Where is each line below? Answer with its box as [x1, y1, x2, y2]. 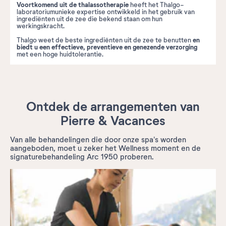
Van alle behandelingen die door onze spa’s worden [10, 135, 186, 144]
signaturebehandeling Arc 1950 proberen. [10, 152, 154, 161]
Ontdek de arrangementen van [26, 98, 200, 115]
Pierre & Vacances [61, 112, 165, 129]
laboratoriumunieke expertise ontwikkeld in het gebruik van [17, 8, 195, 16]
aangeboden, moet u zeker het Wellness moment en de [10, 143, 201, 153]
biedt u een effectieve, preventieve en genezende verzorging [17, 42, 197, 51]
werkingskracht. [17, 22, 65, 30]
